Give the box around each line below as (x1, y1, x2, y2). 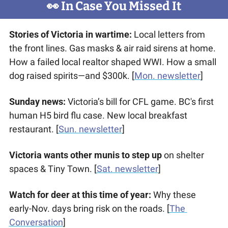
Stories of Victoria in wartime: (9, 29, 132, 40)
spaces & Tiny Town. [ (9, 163, 97, 175)
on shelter (161, 150, 204, 161)
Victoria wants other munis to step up (9, 150, 162, 161)
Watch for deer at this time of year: (9, 189, 153, 201)
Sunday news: (9, 96, 68, 107)
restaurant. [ (9, 124, 59, 135)
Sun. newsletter (58, 124, 122, 135)
